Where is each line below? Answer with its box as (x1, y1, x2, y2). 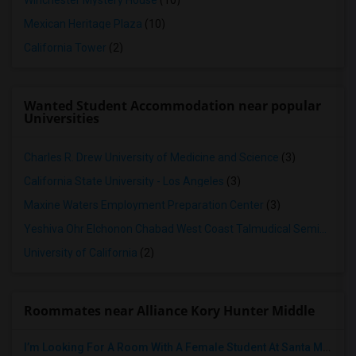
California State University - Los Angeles (24, 175, 224, 188)
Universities (24, 110, 99, 127)
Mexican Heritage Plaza (24, 17, 142, 30)
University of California (24, 246, 137, 259)
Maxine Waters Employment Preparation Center (24, 199, 264, 211)
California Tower (24, 41, 106, 54)
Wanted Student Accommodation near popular (24, 97, 321, 114)
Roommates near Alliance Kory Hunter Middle (24, 302, 315, 319)
